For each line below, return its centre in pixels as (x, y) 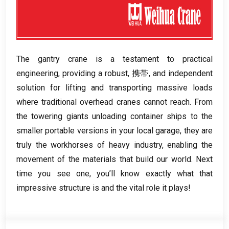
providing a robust (95, 74)
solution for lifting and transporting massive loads (114, 88)
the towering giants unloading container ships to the (114, 117)
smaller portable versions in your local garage (98, 131)
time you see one (53, 174)
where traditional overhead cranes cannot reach (103, 102)
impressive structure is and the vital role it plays (102, 188)
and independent (183, 74)
